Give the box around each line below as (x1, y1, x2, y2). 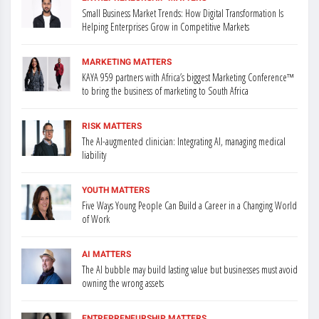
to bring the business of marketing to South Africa (82, 83, 249, 98)
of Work (82, 211, 110, 226)
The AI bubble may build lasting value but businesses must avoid (82, 262, 298, 276)
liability (82, 147, 106, 162)
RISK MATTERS (82, 119, 142, 132)
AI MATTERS (82, 247, 131, 261)
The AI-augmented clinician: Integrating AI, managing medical (82, 134, 286, 148)
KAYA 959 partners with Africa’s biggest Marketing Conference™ (82, 70, 294, 84)
